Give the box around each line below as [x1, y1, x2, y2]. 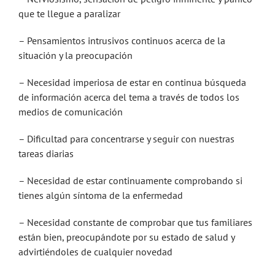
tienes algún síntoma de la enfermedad [18, 189, 183, 201]
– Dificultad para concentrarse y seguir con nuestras [18, 133, 234, 145]
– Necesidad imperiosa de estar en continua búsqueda [18, 76, 246, 88]
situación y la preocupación [18, 49, 133, 61]
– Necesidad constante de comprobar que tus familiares [18, 216, 252, 228]
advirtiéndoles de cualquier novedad [18, 246, 172, 258]
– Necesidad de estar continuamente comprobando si [18, 174, 242, 187]
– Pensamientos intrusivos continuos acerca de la [18, 34, 225, 47]
